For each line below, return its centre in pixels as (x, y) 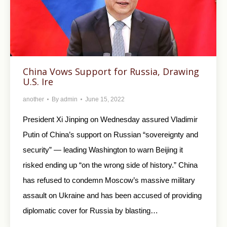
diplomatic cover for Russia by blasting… (90, 211)
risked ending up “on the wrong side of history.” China (110, 165)
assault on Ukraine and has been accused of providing (112, 196)
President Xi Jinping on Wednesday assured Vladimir (110, 120)
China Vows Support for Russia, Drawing (111, 72)
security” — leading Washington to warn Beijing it (103, 150)
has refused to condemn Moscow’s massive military (109, 180)
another (33, 100)
